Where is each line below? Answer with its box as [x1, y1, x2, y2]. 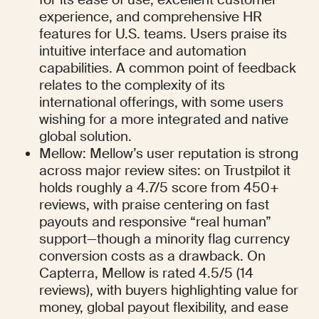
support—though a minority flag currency [39, 230, 291, 249]
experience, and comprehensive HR [39, 8, 263, 26]
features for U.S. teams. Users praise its [39, 25, 288, 43]
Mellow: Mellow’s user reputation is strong [39, 145, 299, 163]
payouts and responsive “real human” [39, 213, 272, 231]
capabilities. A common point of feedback [39, 59, 297, 78]
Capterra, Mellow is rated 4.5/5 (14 [39, 264, 254, 283]
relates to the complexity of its [39, 76, 226, 95]
